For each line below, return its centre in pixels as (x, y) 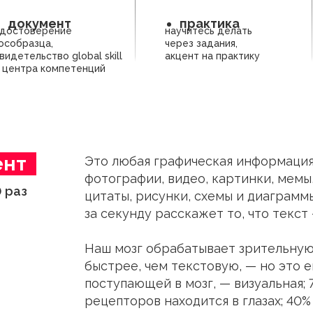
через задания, (201, 43)
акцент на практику (212, 56)
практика (210, 23)
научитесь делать (209, 31)
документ (39, 23)
